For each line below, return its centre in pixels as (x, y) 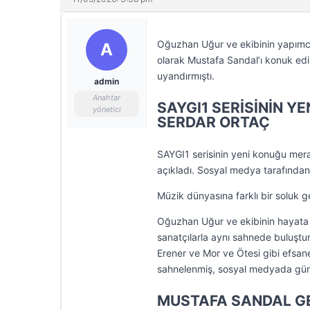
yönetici (107, 109)
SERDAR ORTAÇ (213, 122)
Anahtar (107, 98)
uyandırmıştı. (186, 76)
